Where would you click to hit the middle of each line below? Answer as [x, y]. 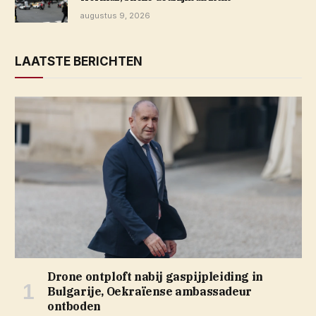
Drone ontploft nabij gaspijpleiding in [155, 276]
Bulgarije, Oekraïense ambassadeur [150, 291]
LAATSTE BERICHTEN [79, 61]
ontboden [74, 306]
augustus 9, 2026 [115, 15]
